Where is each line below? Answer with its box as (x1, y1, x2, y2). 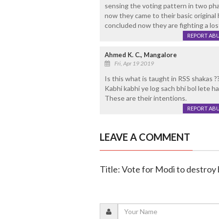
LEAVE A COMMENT (99, 131, 190, 143)
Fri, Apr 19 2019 (114, 59, 154, 67)
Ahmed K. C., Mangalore (104, 50, 177, 59)
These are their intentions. (104, 93, 187, 102)
